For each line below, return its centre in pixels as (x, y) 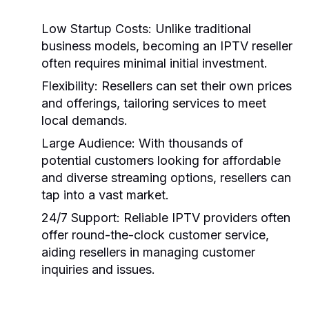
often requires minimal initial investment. (154, 63)
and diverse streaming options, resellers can (166, 177)
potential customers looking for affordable (161, 160)
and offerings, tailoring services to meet (154, 103)
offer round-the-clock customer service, (155, 235)
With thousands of (189, 143)
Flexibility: (70, 86)
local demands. (84, 120)
